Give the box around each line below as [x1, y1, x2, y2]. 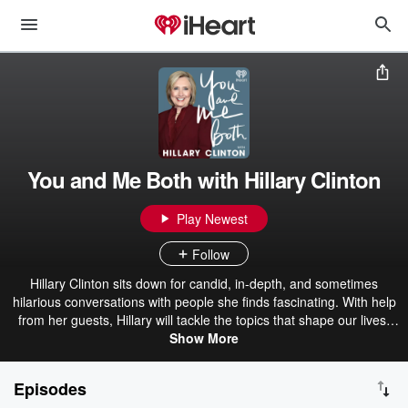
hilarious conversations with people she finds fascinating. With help [12, 292, 396, 311]
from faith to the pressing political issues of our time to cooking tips [13, 329, 395, 347]
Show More [169, 329, 239, 347]
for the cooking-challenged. [126, 347, 282, 365]
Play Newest [177, 209, 248, 228]
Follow [192, 244, 229, 263]
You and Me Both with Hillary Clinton [27, 164, 381, 195]
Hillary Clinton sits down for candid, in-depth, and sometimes [30, 274, 378, 292]
